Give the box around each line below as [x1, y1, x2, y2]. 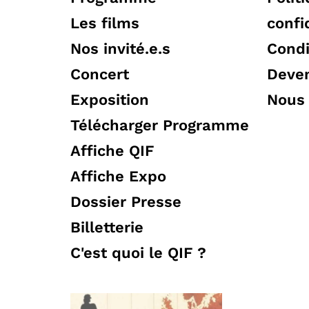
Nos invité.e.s [70, 40, 170, 58]
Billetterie [70, 219, 143, 237]
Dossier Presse [70, 193, 181, 211]
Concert [70, 66, 129, 83]
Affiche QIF [70, 142, 154, 160]
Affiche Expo [70, 168, 166, 186]
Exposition [70, 91, 149, 109]
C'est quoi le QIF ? [70, 244, 206, 262]
